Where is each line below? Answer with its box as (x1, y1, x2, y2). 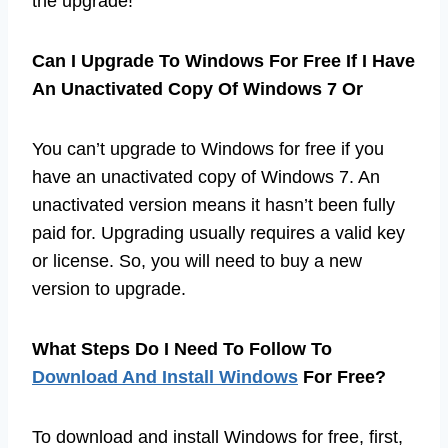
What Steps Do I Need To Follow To (32, 338, 332, 359)
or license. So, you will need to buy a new (32, 250, 362, 271)
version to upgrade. (32, 278, 186, 299)
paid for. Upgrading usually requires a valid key (32, 222, 405, 243)
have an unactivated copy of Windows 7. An (32, 166, 380, 187)
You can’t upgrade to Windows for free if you (32, 138, 384, 159)
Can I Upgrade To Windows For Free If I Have (32, 50, 415, 71)
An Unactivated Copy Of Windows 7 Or (32, 78, 363, 99)
